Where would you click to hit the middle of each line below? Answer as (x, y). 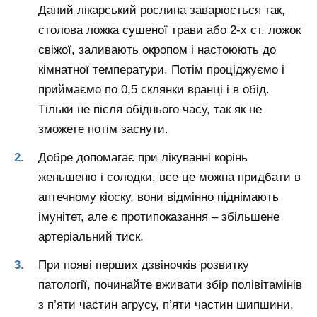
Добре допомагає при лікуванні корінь (143, 157)
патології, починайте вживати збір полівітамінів (170, 284)
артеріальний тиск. (91, 236)
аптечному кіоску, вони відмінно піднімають (158, 197)
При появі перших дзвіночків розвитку (144, 265)
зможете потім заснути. (103, 129)
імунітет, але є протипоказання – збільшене (159, 217)
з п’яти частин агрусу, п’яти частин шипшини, (166, 304)
